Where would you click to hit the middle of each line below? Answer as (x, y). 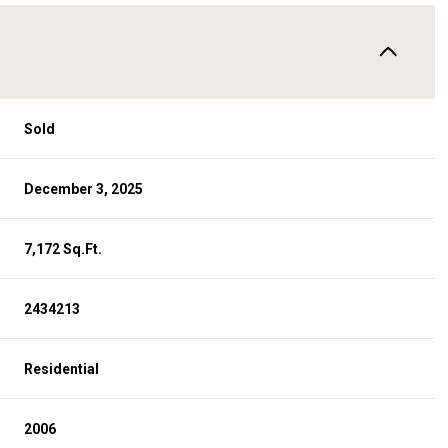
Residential (62, 368)
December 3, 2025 (84, 188)
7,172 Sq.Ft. (63, 248)
